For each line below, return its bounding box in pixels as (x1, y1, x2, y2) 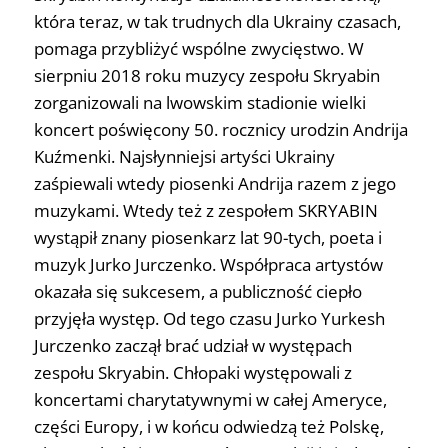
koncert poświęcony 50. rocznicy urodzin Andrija (33, 118, 408, 142)
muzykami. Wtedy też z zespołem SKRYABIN (33, 199, 378, 223)
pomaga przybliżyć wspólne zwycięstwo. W (33, 37, 364, 61)
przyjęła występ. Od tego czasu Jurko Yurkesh (33, 307, 385, 331)
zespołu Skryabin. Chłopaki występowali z (33, 361, 352, 385)
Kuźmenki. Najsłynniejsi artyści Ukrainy (33, 145, 335, 169)
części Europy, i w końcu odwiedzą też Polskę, (33, 415, 384, 439)
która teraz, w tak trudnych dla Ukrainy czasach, (33, 10, 401, 34)
